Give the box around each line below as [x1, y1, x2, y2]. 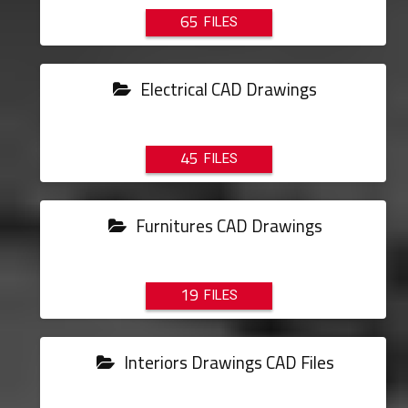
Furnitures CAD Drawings [131, 209, 322, 242]
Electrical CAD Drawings [137, 73, 318, 106]
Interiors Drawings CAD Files [119, 346, 334, 379]
